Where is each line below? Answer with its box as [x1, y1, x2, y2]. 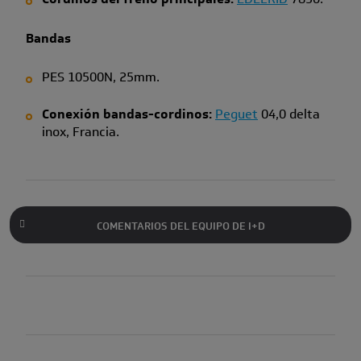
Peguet [214, 104, 258, 123]
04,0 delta [257, 104, 320, 123]
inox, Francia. [41, 122, 119, 141]
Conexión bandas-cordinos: [41, 104, 212, 123]
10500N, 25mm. [67, 67, 160, 86]
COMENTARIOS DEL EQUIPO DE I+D [96, 218, 265, 234]
